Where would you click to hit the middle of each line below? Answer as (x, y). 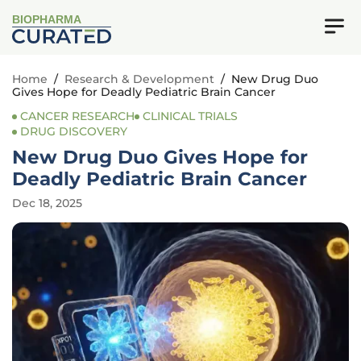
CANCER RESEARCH (77, 116)
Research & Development (139, 79)
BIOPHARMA (47, 20)
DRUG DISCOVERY (74, 131)
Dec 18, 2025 (47, 203)
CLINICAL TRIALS (190, 116)
